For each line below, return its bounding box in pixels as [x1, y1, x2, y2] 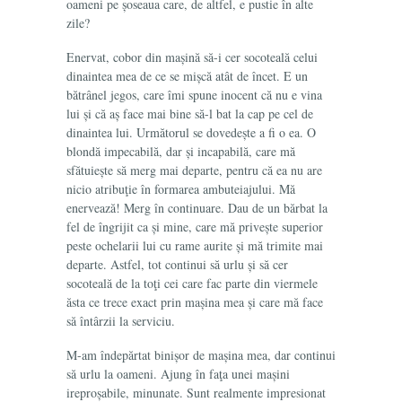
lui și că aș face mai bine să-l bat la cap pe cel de [66, 105, 313, 122]
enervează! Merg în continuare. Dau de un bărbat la [66, 199, 328, 216]
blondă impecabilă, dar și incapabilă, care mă [66, 143, 295, 160]
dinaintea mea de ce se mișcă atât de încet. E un [66, 67, 308, 84]
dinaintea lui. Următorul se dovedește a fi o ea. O [66, 124, 316, 141]
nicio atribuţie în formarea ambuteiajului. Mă [66, 180, 295, 197]
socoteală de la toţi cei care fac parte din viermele [66, 275, 318, 292]
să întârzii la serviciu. [66, 312, 175, 329]
